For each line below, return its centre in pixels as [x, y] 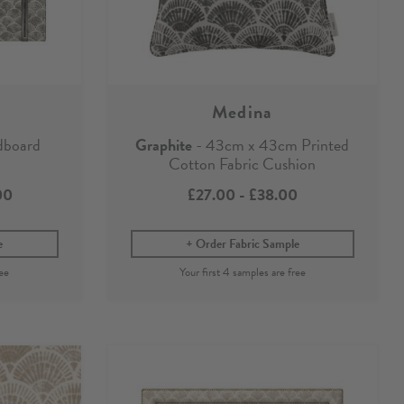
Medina [242, 111]
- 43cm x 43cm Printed [271, 144]
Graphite [164, 144]
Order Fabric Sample [247, 243]
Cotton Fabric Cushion [243, 163]
